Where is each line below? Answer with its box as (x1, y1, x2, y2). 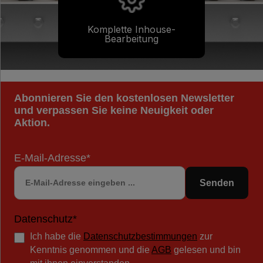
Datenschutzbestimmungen (83, 231, 197, 242)
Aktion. (14, 116, 50, 129)
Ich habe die (30, 231, 83, 242)
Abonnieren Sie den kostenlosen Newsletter (14, 92, 234, 104)
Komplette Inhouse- (87, 23, 176, 35)
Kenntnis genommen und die (30, 245, 151, 255)
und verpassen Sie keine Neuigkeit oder (14, 104, 214, 116)
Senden (200, 177, 234, 188)
